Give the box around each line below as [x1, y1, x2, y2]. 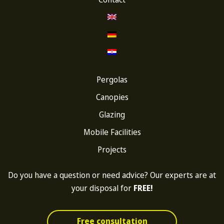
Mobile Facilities [83, 126, 141, 137]
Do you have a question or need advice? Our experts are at [8, 169, 216, 180]
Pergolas [96, 74, 127, 85]
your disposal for [71, 182, 133, 193]
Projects [97, 144, 126, 155]
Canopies [95, 91, 128, 102]
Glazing [99, 109, 125, 120]
